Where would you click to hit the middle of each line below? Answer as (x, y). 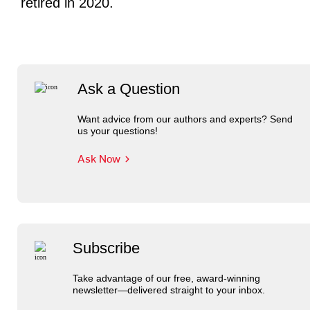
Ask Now (99, 158)
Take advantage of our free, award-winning (166, 278)
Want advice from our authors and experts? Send (185, 119)
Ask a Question (129, 89)
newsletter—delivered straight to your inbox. (168, 290)
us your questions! (118, 131)
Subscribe (106, 248)
